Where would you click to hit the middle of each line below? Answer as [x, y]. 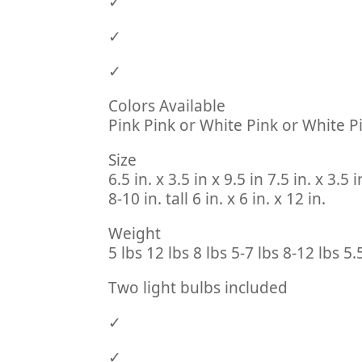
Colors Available [167, 106]
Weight [135, 234]
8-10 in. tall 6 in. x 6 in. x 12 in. [217, 199]
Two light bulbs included [198, 288]
